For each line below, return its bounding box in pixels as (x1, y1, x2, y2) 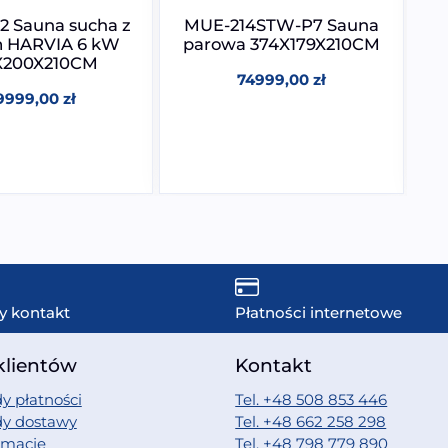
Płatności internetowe (235, 302, 403, 322)
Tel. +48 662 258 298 (235, 411, 387, 431)
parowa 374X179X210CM (183, 33, 380, 54)
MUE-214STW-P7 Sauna (184, 14, 379, 35)
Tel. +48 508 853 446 (235, 389, 388, 409)
